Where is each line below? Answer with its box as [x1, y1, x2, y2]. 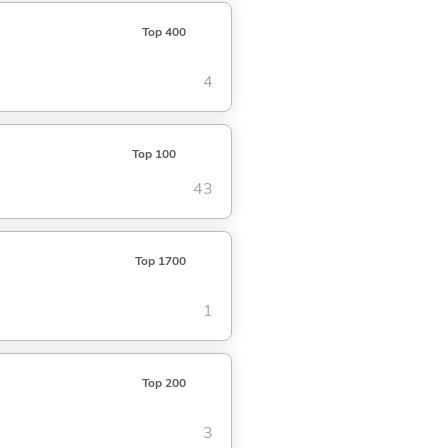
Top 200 [141, 375, 186, 392]
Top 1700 [134, 253, 186, 270]
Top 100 [131, 145, 176, 162]
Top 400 [141, 23, 186, 40]
